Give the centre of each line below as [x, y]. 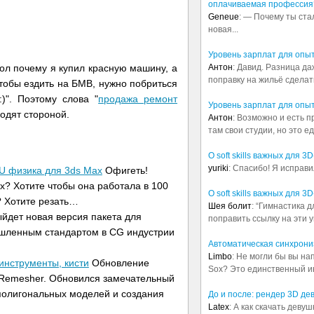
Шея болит [230, 206]
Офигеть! [125, 170]
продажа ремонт [138, 99]
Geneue [224, 17]
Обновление [119, 262]
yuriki [218, 168]
